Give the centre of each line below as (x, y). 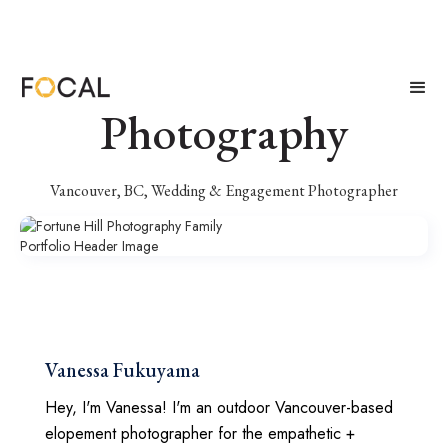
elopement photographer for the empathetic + (200, 433)
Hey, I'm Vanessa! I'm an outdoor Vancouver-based (219, 407)
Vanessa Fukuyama (122, 370)
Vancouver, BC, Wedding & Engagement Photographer (224, 190)
